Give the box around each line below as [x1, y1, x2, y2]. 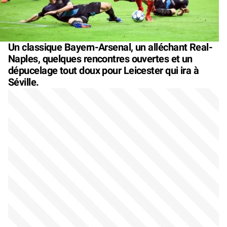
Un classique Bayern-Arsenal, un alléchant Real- [8, 41, 213, 53]
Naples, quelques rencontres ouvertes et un [8, 52, 193, 65]
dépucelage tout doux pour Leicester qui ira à [8, 64, 199, 77]
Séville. [8, 75, 39, 88]
